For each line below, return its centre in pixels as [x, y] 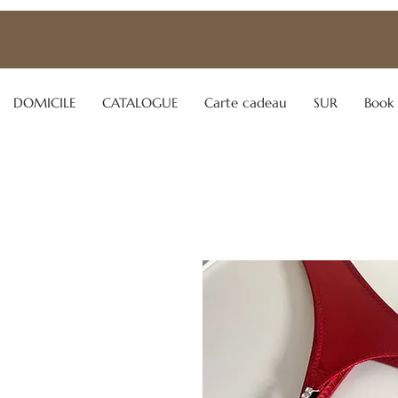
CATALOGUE [140, 103]
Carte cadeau [246, 103]
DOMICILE [44, 103]
